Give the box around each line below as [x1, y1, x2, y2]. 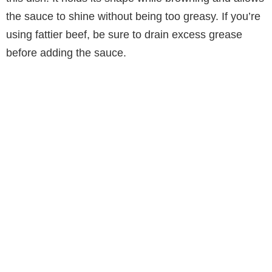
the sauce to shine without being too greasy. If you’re [6, 10, 260, 22]
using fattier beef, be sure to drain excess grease [6, 28, 242, 41]
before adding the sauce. [6, 46, 126, 59]
